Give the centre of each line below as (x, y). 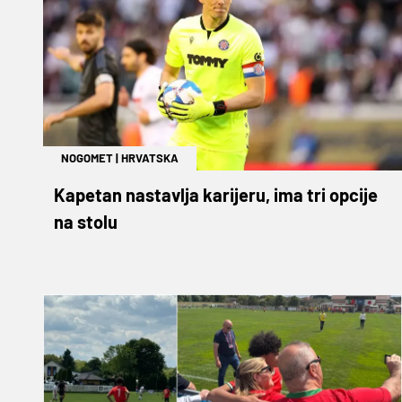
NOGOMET (87, 157)
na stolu (86, 221)
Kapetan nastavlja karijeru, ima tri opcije (216, 194)
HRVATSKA (150, 157)
